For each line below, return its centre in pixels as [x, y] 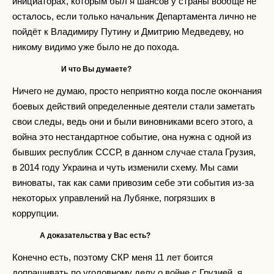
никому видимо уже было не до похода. [99, 46]
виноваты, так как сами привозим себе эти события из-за [133, 182]
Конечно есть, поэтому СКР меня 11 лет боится [113, 257]
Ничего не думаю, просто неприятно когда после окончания [137, 91]
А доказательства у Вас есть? [81, 235]
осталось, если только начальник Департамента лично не [134, 16]
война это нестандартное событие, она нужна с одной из [132, 136]
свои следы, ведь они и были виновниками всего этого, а [132, 121]
